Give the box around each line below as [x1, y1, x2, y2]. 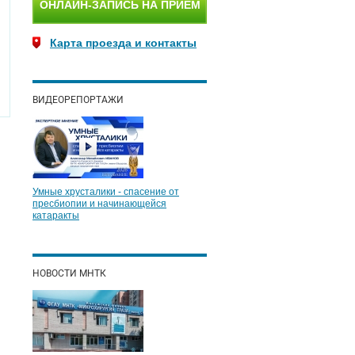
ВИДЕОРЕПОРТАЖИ [32, 94, 124, 105]
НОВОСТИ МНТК [32, 268, 106, 279]
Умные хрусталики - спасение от [32, 186, 179, 197]
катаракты [32, 210, 79, 221]
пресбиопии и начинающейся [32, 198, 166, 209]
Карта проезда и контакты [50, 36, 197, 49]
